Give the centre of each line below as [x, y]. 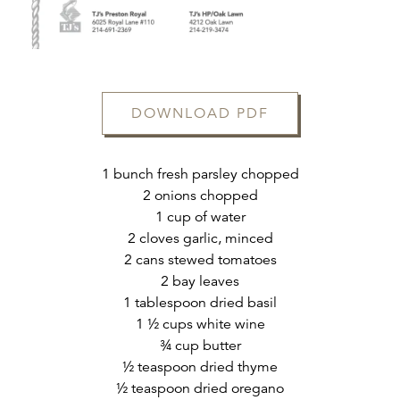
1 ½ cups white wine [200, 325]
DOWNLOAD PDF [200, 114]
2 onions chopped [200, 196]
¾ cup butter [200, 346]
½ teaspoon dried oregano [200, 389]
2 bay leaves [200, 282]
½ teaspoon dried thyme [200, 367]
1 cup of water [200, 217]
